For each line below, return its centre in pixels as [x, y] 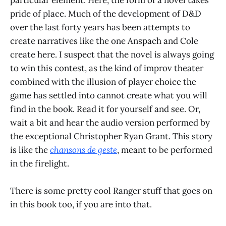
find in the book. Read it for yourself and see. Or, [105, 109]
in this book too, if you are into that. [81, 205]
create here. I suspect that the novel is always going [112, 54]
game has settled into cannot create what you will [109, 95]
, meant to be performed [165, 150]
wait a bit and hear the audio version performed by [110, 122]
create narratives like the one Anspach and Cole [104, 41]
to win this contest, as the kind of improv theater [107, 68]
